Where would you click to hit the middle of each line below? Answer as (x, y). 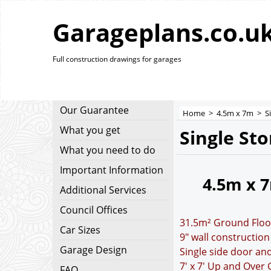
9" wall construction (225, 237)
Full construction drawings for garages (117, 59)
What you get (90, 130)
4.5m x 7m (235, 113)
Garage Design (93, 250)
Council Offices (94, 210)
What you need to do (108, 150)
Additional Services (103, 190)
